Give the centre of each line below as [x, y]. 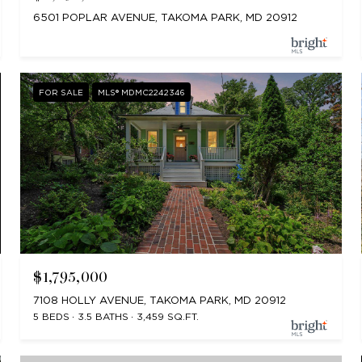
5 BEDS [52, 316]
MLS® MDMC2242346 [142, 93]
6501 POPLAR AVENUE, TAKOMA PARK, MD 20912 [166, 18]
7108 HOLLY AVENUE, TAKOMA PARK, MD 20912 [160, 300]
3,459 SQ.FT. [168, 316]
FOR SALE [61, 93]
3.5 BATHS [103, 316]
